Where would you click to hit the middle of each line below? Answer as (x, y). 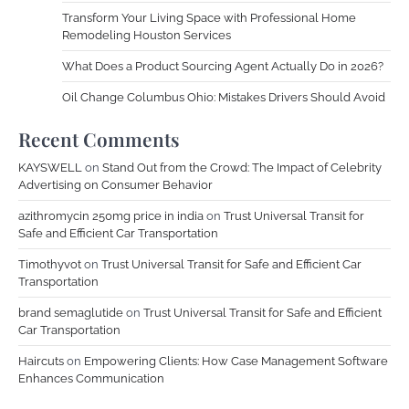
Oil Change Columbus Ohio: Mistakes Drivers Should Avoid (224, 97)
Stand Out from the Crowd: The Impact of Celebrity (242, 168)
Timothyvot (50, 264)
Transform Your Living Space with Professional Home (209, 18)
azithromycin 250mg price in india (111, 216)
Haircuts (41, 361)
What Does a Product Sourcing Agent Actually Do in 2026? (223, 66)
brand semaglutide (71, 313)
